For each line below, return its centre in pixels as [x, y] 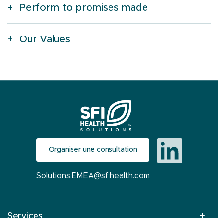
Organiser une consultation [93, 150]
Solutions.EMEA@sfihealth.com [93, 176]
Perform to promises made [84, 8]
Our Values [45, 39]
